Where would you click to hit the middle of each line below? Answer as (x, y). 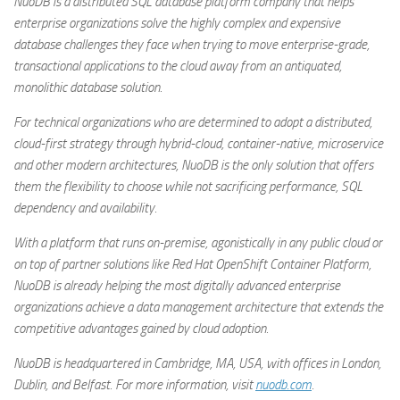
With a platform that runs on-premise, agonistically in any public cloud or (198, 243)
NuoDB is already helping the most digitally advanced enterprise (177, 286)
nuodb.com (283, 385)
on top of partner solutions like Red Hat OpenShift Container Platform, (192, 264)
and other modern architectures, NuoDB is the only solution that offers (193, 165)
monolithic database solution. (88, 87)
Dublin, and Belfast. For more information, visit (134, 385)
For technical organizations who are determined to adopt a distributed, (193, 122)
